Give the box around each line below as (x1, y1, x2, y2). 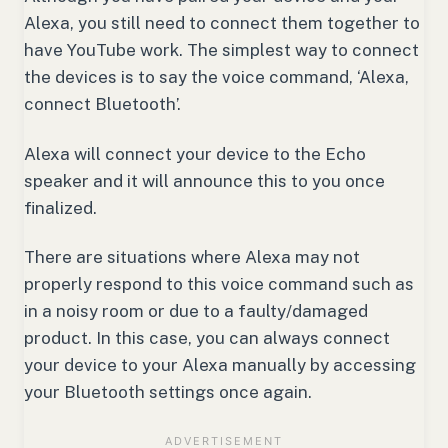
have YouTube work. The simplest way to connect (24, 39, 419, 60)
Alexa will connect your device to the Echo (24, 143, 366, 164)
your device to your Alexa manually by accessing (24, 355, 416, 376)
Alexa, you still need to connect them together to (24, 12, 420, 33)
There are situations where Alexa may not (24, 247, 360, 268)
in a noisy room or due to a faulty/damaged (24, 301, 368, 322)
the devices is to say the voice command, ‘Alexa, (24, 66, 409, 87)
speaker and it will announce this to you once (24, 170, 385, 191)
